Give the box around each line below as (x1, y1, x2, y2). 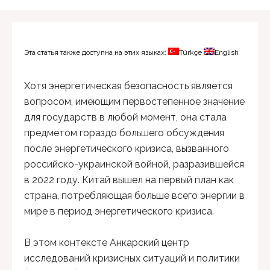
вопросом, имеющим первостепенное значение (24, 96, 245, 107)
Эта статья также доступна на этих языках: (24, 48, 168, 57)
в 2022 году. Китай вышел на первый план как (24, 174, 234, 186)
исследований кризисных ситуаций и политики (24, 253, 240, 264)
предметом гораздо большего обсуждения (24, 127, 224, 139)
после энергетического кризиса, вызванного (24, 143, 229, 154)
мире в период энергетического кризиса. (24, 206, 214, 217)
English (215, 48, 239, 57)
